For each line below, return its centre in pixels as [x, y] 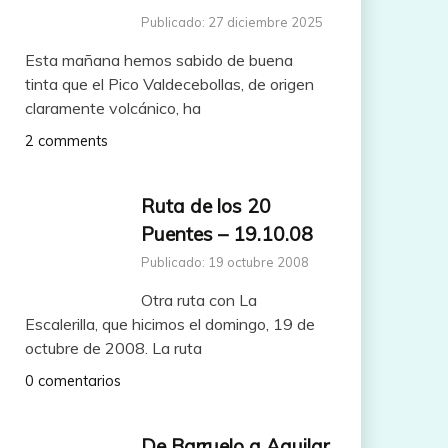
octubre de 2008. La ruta [113, 348]
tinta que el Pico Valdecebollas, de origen [169, 83]
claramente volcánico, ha [112, 107]
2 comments [66, 140]
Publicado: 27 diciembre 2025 [231, 21]
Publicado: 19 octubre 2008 [224, 262]
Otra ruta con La [198, 300]
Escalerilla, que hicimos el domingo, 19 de [169, 324]
